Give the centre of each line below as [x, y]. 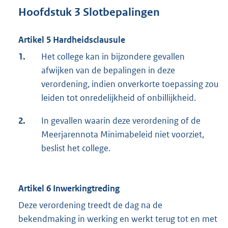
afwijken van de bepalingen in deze [108, 70]
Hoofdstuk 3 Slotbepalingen [89, 12]
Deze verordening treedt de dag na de [90, 205]
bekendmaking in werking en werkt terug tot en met [118, 219]
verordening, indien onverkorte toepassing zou [130, 84]
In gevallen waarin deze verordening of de [121, 121]
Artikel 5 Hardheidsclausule [72, 40]
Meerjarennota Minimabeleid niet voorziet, [123, 135]
